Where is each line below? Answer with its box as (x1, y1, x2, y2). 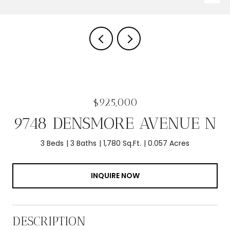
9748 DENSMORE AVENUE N (14, 113, 216, 133)
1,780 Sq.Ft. (103, 138, 141, 148)
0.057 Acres (148, 138, 189, 148)
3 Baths (70, 138, 97, 148)
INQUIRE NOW (90, 170, 140, 181)
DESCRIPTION (12, 213, 86, 228)
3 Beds (41, 138, 64, 148)
